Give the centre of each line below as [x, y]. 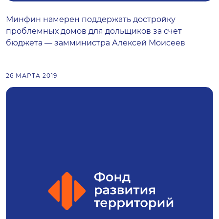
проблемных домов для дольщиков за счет [94, 31]
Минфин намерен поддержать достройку [91, 19]
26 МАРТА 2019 [32, 76]
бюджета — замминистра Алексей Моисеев [96, 43]
